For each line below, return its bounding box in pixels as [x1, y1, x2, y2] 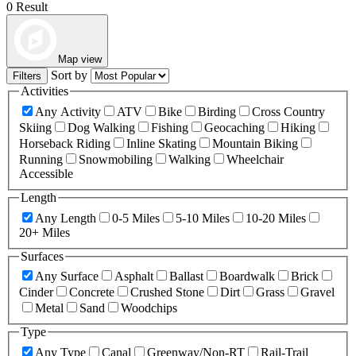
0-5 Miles [112, 211, 160, 225]
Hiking [281, 121, 315, 135]
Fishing [151, 121, 188, 135]
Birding [198, 105, 236, 119]
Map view [57, 53, 102, 66]
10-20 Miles [246, 211, 306, 225]
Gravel [300, 285, 335, 300]
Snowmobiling [79, 153, 153, 167]
